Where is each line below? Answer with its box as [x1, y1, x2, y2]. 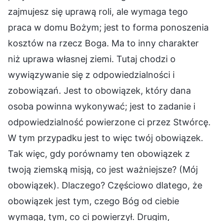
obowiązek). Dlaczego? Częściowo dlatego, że [8, 180, 202, 190]
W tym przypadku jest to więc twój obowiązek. [8, 132, 203, 143]
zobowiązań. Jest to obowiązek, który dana [8, 85, 191, 96]
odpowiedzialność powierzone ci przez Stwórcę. [8, 116, 211, 127]
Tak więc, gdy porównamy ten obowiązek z [8, 148, 190, 159]
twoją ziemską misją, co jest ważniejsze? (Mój [8, 164, 198, 175]
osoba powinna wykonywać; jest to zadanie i [8, 101, 195, 111]
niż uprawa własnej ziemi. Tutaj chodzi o [8, 53, 176, 64]
